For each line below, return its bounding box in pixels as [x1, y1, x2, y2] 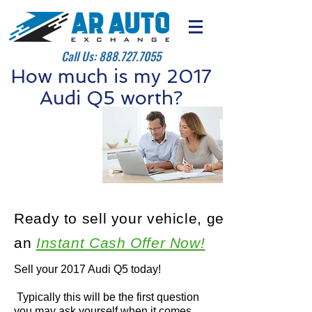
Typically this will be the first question [14, 291, 199, 303]
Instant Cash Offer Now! [36, 235, 205, 251]
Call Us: [61, 47, 99, 65]
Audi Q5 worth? [39, 87, 183, 109]
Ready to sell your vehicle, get [14, 210, 229, 226]
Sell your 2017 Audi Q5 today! [14, 263, 161, 275]
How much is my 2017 [10, 65, 212, 87]
